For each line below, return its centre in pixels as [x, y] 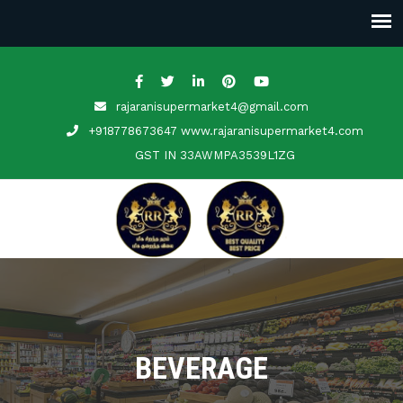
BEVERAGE [201, 368]
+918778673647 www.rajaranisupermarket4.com [226, 131]
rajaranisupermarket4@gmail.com [212, 107]
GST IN [157, 155]
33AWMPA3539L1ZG [237, 155]
